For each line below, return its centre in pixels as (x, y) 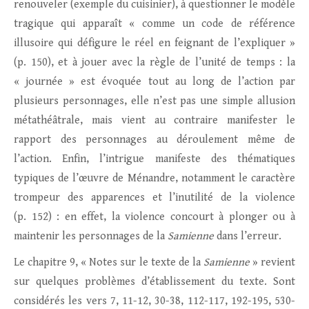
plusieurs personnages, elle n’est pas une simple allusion (154, 101)
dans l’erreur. (248, 237)
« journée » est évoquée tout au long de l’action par (154, 82)
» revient (272, 263)
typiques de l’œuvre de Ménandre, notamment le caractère (154, 179)
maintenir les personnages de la (91, 237)
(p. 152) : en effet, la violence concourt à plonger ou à (154, 217)
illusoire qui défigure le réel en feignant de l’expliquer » (154, 43)
